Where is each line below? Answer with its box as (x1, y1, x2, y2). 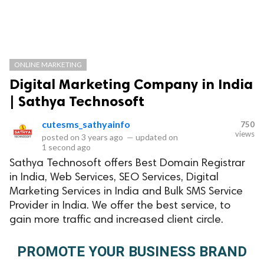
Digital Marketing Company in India (9, 75, 253, 93)
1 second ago (42, 142, 91, 152)
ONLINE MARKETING (14, 60, 82, 69)
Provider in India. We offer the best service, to (9, 200, 230, 212)
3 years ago (81, 132, 123, 142)
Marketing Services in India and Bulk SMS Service (9, 186, 243, 197)
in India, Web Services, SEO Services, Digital (9, 172, 219, 183)
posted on (42, 132, 81, 142)
